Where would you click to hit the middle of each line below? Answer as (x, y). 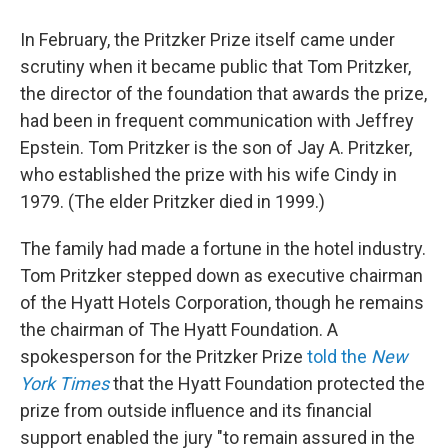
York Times (64, 383)
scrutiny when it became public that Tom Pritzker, (215, 66)
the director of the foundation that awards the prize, (223, 93)
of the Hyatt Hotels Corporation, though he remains (222, 302)
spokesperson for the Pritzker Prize (163, 356)
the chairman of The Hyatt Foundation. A (179, 329)
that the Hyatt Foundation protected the (267, 383)
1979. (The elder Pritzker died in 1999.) (172, 201)
